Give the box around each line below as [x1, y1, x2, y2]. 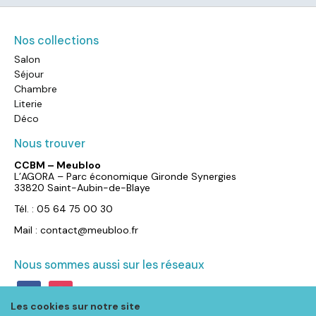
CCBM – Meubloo [14, 158, 101, 171]
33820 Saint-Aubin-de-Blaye [14, 181, 150, 194]
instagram [48, 279, 95, 292]
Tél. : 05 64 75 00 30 [14, 202, 113, 215]
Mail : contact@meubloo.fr [14, 223, 138, 236]
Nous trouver [14, 135, 85, 151]
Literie [14, 97, 42, 110]
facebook [16, 279, 61, 292]
